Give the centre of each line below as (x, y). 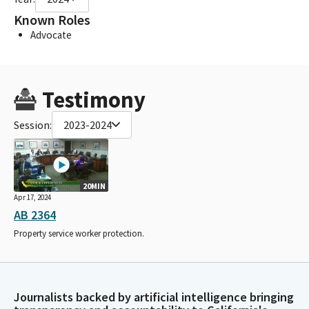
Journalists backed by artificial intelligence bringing (154, 297)
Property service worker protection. (79, 233)
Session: (33, 124)
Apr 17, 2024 (32, 197)
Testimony (93, 99)
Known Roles (52, 20)
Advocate (51, 34)
